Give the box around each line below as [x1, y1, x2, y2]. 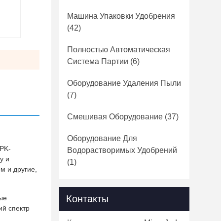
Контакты [66, 193, 109, 204]
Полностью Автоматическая [67, 45, 170, 54]
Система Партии [67, 57, 128, 66]
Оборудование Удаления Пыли [67, 79, 181, 87]
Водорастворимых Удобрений [67, 146, 177, 154]
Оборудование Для [67, 134, 137, 143]
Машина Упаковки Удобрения [67, 12, 175, 20]
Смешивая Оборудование [67, 112, 163, 121]
